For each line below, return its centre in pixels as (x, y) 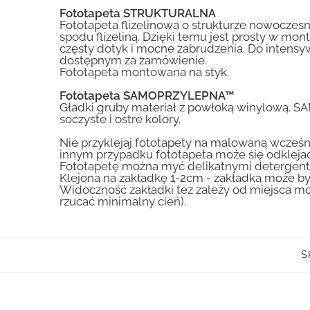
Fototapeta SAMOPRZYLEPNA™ (147, 96)
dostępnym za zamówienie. (134, 61)
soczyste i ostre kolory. (120, 119)
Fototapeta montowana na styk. (145, 72)
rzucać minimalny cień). (123, 202)
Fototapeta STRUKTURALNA (138, 13)
